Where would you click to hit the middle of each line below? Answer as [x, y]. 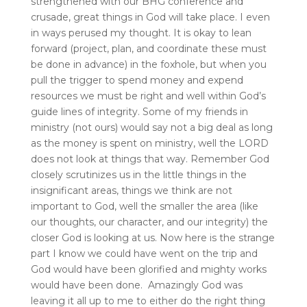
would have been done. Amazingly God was [136, 285]
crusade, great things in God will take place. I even [150, 17]
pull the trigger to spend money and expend [137, 80]
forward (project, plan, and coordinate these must [148, 48]
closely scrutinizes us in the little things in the [138, 174]
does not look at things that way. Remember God [150, 159]
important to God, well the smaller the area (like [144, 206]
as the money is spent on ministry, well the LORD [149, 143]
